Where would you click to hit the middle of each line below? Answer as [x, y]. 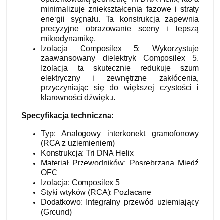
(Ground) [56, 212]
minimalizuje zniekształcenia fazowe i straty [120, 9]
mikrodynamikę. [68, 39]
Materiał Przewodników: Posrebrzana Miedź [120, 163]
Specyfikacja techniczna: [68, 115]
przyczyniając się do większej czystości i [120, 88]
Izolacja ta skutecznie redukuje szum [120, 68]
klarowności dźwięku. [78, 98]
